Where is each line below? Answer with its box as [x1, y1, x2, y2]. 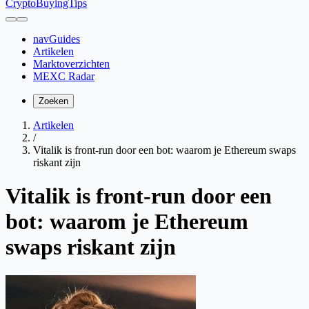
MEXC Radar [33, 70, 94, 82]
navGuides [33, 33, 80, 45]
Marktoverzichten [33, 58, 110, 70]
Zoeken [39, 96, 68, 106]
